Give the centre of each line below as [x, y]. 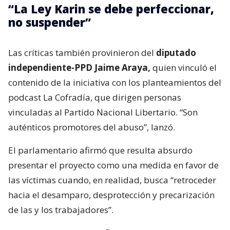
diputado [176, 52]
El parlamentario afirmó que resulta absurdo [100, 150]
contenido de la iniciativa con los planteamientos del [115, 82]
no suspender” [50, 22]
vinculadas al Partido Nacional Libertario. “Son [103, 112]
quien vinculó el [185, 67]
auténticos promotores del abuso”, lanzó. [92, 127]
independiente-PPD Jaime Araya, [80, 67]
